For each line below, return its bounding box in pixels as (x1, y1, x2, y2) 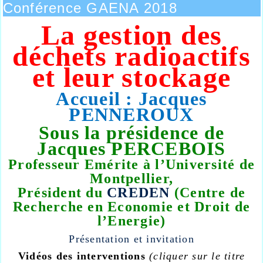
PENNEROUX (69, 104, 194, 125)
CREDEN (107, 185, 170, 200)
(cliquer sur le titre (149, 250, 245, 262)
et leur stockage (32, 62, 231, 93)
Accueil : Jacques (56, 88, 207, 109)
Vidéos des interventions (18, 250, 149, 262)
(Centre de (174, 185, 246, 200)
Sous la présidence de (38, 122, 225, 143)
